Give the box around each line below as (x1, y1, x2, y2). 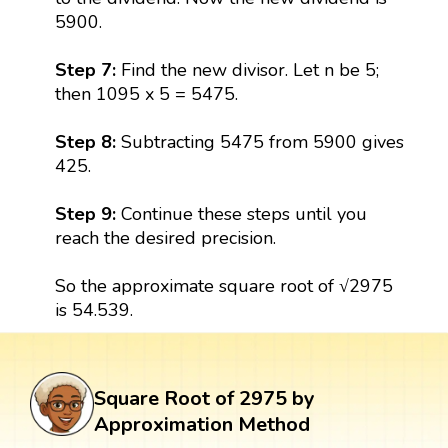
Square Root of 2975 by (94, 384, 315, 412)
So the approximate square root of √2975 (54, 273, 393, 298)
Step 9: (54, 201, 121, 226)
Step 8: (54, 129, 121, 154)
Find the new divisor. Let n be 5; (115, 57, 379, 82)
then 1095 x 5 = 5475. (54, 81, 238, 106)
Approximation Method (94, 410, 310, 438)
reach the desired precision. (54, 225, 276, 250)
